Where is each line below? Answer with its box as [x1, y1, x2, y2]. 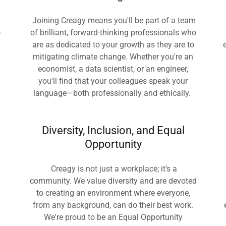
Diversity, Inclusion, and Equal [41, 124, 185, 137]
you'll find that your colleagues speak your [38, 76, 188, 86]
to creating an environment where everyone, [36, 188, 190, 198]
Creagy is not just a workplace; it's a [49, 164, 177, 174]
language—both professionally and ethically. [33, 88, 193, 98]
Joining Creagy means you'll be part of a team [30, 16, 196, 25]
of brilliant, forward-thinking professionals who [30, 28, 196, 37]
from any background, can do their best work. [33, 200, 193, 210]
